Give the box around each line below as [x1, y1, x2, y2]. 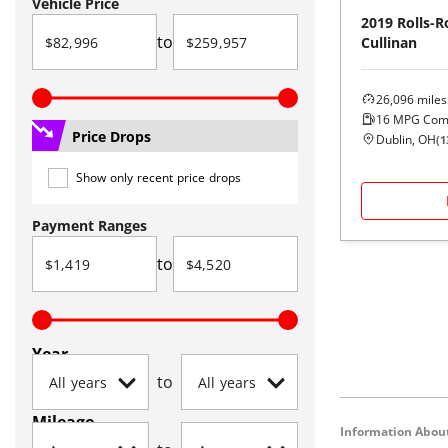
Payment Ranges [32, 216, 147, 235]
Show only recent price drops [76, 169, 242, 186]
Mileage [32, 411, 94, 433]
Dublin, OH [376, 130, 436, 148]
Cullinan [361, 32, 417, 52]
